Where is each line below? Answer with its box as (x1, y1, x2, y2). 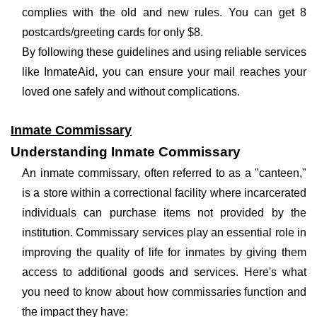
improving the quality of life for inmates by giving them (22, 246, 306, 258)
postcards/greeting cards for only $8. (22, 26, 203, 38)
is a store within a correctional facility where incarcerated (22, 187, 306, 199)
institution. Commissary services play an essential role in (22, 226, 306, 238)
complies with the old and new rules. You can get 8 (22, 6, 306, 18)
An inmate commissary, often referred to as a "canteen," (22, 167, 306, 179)
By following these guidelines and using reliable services (22, 46, 306, 58)
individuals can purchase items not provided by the (22, 207, 306, 219)
